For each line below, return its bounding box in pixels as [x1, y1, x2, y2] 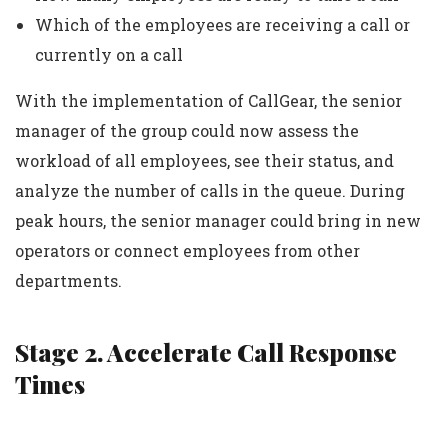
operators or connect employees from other [15, 240, 360, 262]
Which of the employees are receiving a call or [35, 14, 410, 36]
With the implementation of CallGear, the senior [15, 90, 402, 112]
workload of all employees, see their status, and [15, 150, 394, 172]
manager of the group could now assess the [15, 120, 359, 142]
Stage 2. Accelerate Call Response [15, 336, 397, 369]
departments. [15, 270, 122, 292]
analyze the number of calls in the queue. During [15, 180, 405, 202]
